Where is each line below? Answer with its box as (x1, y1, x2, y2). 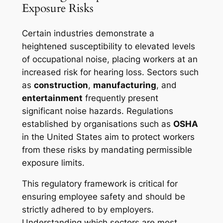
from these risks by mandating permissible (21, 144, 192, 155)
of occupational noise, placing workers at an (21, 54, 198, 64)
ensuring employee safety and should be (21, 192, 185, 202)
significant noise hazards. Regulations (21, 106, 173, 116)
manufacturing (93, 80, 156, 90)
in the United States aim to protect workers (21, 131, 195, 142)
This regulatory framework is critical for (21, 179, 178, 189)
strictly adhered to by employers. (21, 205, 154, 215)
